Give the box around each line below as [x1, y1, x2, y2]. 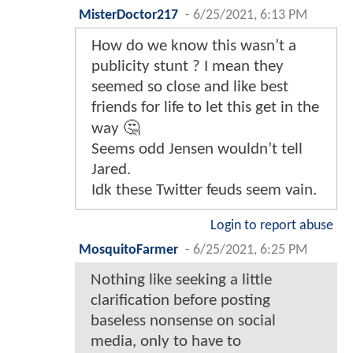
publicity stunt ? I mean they [91, 58, 284, 75]
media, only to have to [91, 333, 241, 350]
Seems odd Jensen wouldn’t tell [91, 140, 303, 158]
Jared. [91, 161, 131, 178]
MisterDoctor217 [79, 8, 178, 22]
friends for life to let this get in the [91, 98, 319, 116]
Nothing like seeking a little [91, 271, 272, 288]
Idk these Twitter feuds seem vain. [91, 181, 317, 199]
